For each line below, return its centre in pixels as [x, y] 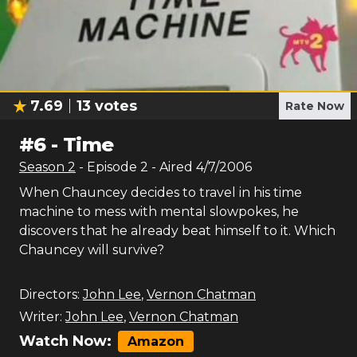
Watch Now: [65, 341]
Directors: [49, 294]
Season [43, 167]
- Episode [110, 167]
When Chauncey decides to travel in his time [161, 192]
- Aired [171, 167]
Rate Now [315, 106]
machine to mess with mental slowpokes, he [159, 212]
